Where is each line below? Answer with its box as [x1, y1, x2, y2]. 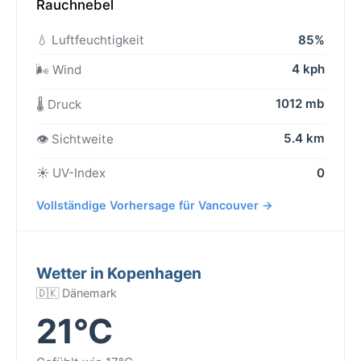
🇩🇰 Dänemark [36, 285, 117, 300]
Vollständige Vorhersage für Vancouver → [36, 197, 273, 212]
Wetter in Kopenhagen [36, 263, 201, 283]
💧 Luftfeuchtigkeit [36, 31, 144, 48]
